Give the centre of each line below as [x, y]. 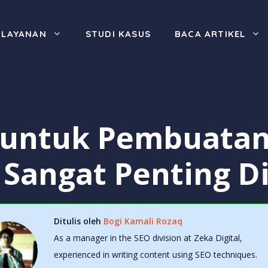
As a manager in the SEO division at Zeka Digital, [148, 238]
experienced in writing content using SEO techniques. [155, 255]
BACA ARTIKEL [210, 34]
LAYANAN [24, 34]
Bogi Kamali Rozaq [143, 221]
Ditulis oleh [78, 221]
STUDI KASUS [118, 34]
